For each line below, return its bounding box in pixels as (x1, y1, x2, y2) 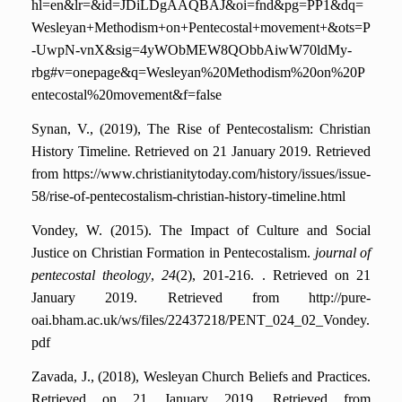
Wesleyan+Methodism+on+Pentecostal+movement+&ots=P (31, 20, 371, 36)
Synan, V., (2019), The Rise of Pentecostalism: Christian (31, 121, 371, 137)
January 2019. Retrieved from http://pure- (31, 290, 371, 306)
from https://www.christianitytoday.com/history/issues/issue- (31, 166, 371, 182)
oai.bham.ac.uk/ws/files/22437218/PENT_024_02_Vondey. (31, 312, 370, 328)
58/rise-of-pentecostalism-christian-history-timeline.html (31, 188, 345, 205)
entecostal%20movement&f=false (31, 87, 222, 103)
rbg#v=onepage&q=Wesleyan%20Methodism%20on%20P (31, 65, 365, 81)
